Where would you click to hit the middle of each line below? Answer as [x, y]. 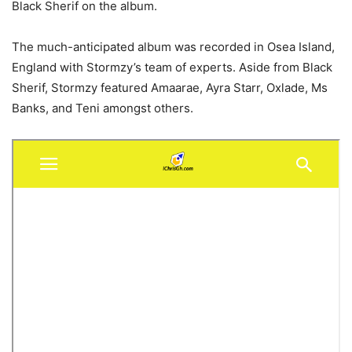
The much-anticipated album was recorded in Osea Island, [173, 46]
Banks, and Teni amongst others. [103, 108]
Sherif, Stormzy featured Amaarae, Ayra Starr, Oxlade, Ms [170, 87]
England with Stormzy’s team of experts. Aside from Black [172, 67]
